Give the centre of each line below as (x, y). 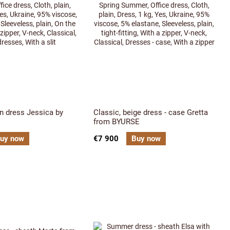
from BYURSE (117, 121)
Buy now (146, 138)
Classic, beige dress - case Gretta (151, 112)
